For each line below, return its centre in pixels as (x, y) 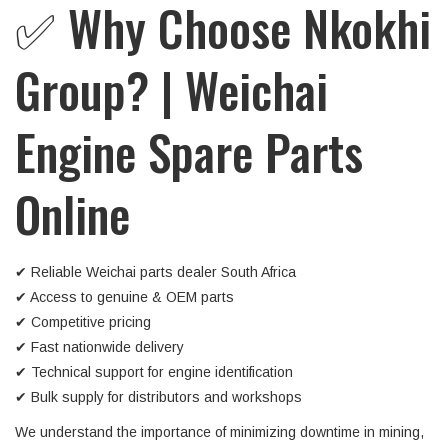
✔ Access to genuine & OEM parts (124, 297)
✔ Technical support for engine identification (154, 372)
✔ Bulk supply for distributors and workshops (158, 397)
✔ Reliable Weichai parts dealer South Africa (155, 272)
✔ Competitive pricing (83, 322)
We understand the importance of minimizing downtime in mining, (219, 432)
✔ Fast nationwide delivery (99, 347)
